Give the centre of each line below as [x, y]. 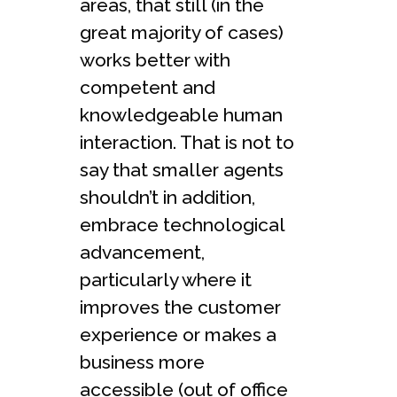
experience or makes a [178, 334]
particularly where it [166, 279]
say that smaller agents [182, 169]
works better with [155, 59]
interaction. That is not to [187, 142]
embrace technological [182, 224]
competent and [148, 87]
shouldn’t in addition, [167, 197]
